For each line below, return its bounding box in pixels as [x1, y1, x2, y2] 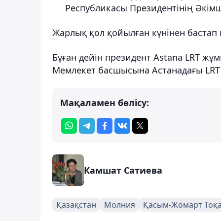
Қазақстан [56, 199, 96, 210]
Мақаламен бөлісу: [60, 96, 149, 109]
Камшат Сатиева [84, 164, 162, 176]
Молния [104, 199, 135, 210]
